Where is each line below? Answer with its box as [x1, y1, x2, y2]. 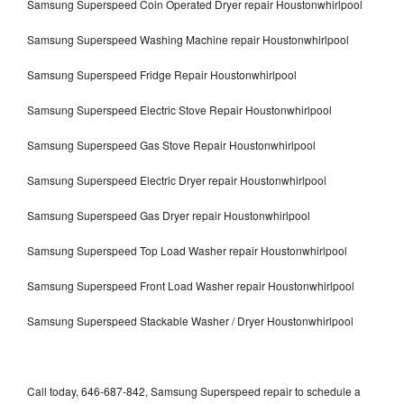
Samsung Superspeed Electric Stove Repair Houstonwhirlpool [27, 101, 332, 117]
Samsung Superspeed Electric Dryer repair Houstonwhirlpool [27, 171, 326, 188]
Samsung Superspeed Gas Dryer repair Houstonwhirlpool [27, 207, 310, 223]
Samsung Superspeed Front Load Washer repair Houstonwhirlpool [27, 277, 354, 293]
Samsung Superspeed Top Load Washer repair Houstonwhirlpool [27, 242, 347, 258]
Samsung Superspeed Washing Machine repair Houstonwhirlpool [27, 31, 349, 47]
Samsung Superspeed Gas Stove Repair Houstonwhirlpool [27, 136, 316, 152]
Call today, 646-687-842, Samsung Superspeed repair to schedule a [27, 382, 361, 399]
